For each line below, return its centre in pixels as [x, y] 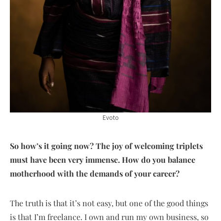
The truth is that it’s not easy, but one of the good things [109, 203]
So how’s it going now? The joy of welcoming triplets [106, 146]
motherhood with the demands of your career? [95, 174]
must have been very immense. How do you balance [103, 160]
